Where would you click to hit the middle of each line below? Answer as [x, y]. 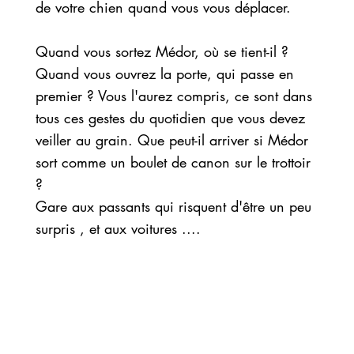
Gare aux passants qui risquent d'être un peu [173, 207]
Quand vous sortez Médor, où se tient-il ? [162, 52]
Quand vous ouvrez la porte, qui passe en [164, 74]
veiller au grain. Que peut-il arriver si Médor [171, 140]
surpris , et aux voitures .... [118, 229]
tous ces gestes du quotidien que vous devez [170, 118]
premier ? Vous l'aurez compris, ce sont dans [173, 96]
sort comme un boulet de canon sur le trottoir [173, 162]
